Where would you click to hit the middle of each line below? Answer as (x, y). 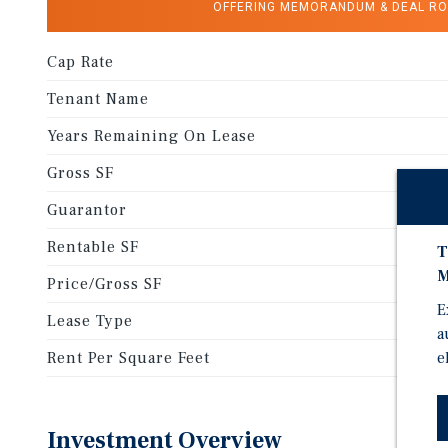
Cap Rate (80, 62)
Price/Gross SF (104, 284)
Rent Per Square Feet (128, 358)
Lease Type (90, 321)
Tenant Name (98, 99)
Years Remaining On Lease (151, 136)
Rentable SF (93, 247)
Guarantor (87, 210)
